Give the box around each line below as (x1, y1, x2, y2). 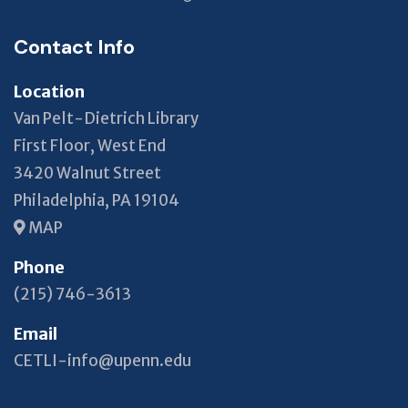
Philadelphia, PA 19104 (14, 189, 179, 210)
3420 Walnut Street (14, 162, 161, 183)
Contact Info (14, 33, 135, 60)
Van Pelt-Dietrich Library (14, 107, 199, 128)
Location (14, 80, 85, 102)
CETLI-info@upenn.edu (14, 350, 191, 371)
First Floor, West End (14, 135, 166, 156)
